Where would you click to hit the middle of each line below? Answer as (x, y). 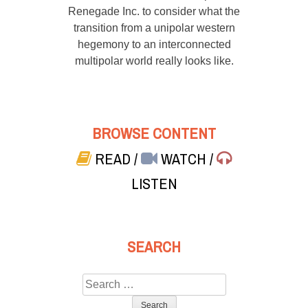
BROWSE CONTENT (154, 133)
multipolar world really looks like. (154, 60)
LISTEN (154, 184)
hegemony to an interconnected (154, 44)
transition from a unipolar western (154, 27)
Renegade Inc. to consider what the (154, 11)
